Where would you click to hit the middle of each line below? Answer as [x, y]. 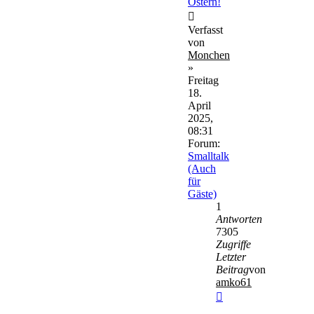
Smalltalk [209, 156]
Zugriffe [233, 244]
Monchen [209, 55]
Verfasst [205, 29]
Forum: [204, 143]
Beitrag [232, 269]
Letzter [231, 257]
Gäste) [202, 193]
